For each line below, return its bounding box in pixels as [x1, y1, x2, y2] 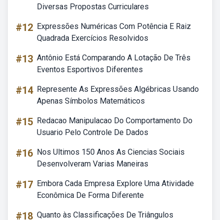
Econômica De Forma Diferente [37, 191, 144, 200]
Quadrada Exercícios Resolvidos [37, 33, 148, 43]
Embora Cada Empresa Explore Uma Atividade [37, 179, 194, 188]
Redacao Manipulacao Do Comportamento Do [37, 116, 192, 125]
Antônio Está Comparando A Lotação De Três [37, 53, 191, 62]
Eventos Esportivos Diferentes [37, 65, 143, 74]
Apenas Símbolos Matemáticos [37, 96, 145, 106]
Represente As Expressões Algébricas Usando [37, 84, 199, 94]
